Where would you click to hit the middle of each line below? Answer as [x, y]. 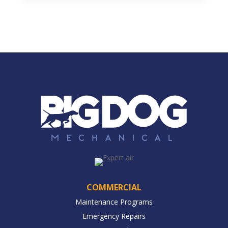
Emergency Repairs [114, 216]
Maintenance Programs [114, 202]
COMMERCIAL [114, 187]
